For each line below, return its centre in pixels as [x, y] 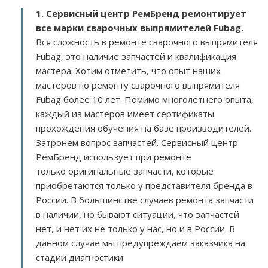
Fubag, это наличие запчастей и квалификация [136, 56]
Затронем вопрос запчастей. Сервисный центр [137, 142]
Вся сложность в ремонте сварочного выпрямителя [147, 42]
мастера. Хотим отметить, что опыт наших [128, 71]
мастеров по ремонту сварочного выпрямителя [138, 85]
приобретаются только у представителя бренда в [144, 185]
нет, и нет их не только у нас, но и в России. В [135, 229]
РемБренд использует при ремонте [114, 157]
